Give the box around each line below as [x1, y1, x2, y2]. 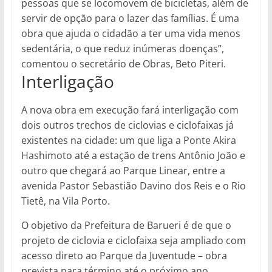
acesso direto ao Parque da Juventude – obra [21, 248, 227, 262]
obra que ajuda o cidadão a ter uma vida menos [21, 26, 240, 40]
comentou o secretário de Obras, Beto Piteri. [21, 56, 226, 70]
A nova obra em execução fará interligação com [21, 103, 239, 117]
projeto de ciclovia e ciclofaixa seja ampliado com [21, 233, 246, 247]
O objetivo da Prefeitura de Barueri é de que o [21, 218, 231, 232]
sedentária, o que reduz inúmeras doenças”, [21, 41, 224, 55]
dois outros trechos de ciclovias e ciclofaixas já [21, 118, 234, 132]
